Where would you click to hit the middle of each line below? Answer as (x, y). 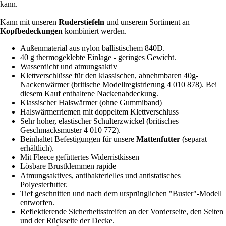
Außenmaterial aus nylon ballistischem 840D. (93, 48)
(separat (193, 139)
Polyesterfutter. (44, 185)
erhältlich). (37, 148)
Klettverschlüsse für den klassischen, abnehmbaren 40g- (109, 76)
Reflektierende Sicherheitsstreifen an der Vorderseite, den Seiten (122, 212)
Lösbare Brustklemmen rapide (68, 166)
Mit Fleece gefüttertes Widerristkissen (80, 157)
